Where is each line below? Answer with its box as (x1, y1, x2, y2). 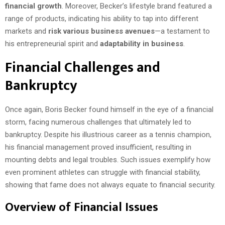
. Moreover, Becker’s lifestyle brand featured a (62, 1, 212, 11)
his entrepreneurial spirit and (5, 39, 100, 48)
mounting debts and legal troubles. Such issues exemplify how (5, 155, 210, 164)
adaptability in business (100, 39, 183, 48)
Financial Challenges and (5, 55, 160, 79)
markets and (5, 26, 48, 36)
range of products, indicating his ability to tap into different (5, 14, 198, 23)
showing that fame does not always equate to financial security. (5, 180, 215, 189)
